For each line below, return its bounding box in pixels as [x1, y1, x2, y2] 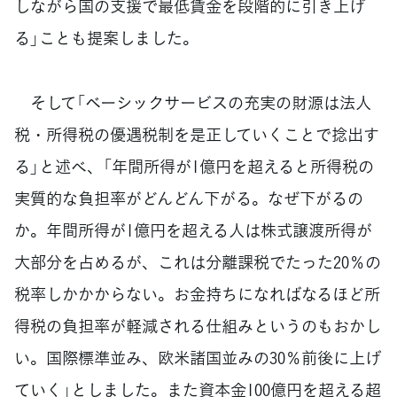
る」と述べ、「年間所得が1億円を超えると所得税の [14, 153, 374, 178]
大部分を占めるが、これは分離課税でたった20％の [14, 249, 381, 274]
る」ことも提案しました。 [14, 26, 198, 51]
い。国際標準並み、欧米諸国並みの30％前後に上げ [14, 345, 381, 370]
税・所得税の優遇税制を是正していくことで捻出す [14, 121, 379, 146]
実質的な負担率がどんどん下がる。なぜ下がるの [14, 185, 363, 210]
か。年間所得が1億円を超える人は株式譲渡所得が [14, 217, 372, 242]
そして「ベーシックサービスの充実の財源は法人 [14, 90, 371, 114]
